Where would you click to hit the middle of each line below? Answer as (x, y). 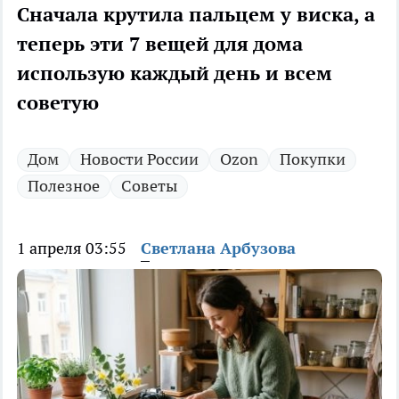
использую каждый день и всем (175, 73)
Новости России (139, 159)
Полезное (64, 186)
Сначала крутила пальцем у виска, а (196, 15)
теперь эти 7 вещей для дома (160, 44)
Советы (149, 186)
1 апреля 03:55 (72, 248)
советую (58, 103)
